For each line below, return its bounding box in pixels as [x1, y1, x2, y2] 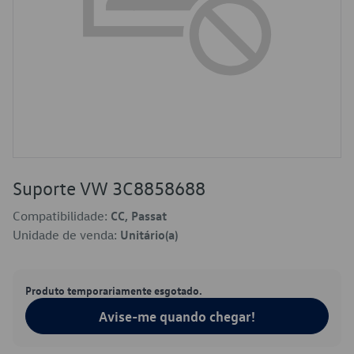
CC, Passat [111, 208, 167, 224]
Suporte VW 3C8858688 [13, 176, 205, 200]
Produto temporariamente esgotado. [25, 283, 202, 297]
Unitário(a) [120, 227, 178, 243]
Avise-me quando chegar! [99, 307, 255, 325]
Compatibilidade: [13, 208, 111, 224]
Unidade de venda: [13, 227, 120, 243]
